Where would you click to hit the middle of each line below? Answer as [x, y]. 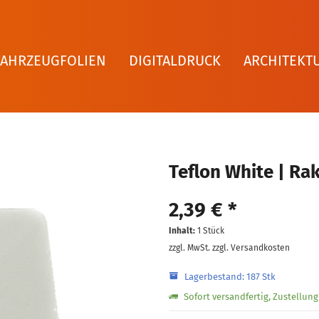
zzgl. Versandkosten [251, 248]
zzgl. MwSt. [190, 248]
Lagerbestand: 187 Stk [226, 277]
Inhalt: [183, 231]
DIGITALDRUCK [174, 61]
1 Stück [210, 231]
